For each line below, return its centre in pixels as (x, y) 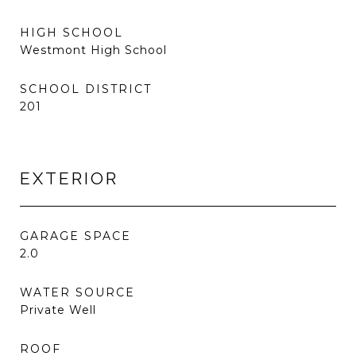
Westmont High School (93, 50)
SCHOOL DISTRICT (86, 89)
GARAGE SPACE (75, 236)
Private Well (58, 310)
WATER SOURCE (77, 292)
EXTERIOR (69, 178)
